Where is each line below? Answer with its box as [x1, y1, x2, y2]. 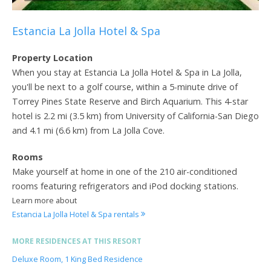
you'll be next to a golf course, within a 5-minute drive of [12, 80, 238, 93]
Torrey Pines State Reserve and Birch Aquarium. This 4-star [12, 95, 248, 107]
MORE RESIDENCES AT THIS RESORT [12, 235, 142, 246]
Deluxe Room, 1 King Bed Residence [12, 253, 143, 264]
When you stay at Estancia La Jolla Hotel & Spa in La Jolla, [12, 66, 242, 78]
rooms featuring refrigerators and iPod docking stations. [12, 180, 238, 192]
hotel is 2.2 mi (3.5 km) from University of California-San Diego [12, 109, 259, 122]
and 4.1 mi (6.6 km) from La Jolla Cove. [12, 124, 165, 136]
